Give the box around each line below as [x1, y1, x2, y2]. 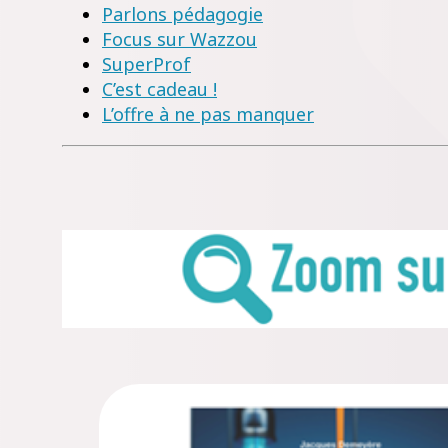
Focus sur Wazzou [102, 27, 257, 51]
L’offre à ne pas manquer [102, 102, 314, 126]
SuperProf [102, 52, 191, 76]
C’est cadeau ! [102, 77, 217, 101]
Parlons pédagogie [102, 2, 263, 26]
